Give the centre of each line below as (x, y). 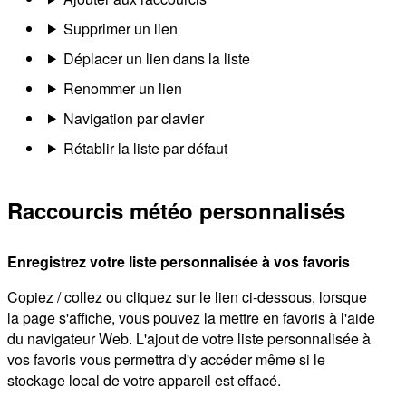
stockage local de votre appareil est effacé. (144, 381)
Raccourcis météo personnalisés (176, 211)
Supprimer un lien (120, 28)
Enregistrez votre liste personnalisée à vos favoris (179, 262)
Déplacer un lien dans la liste (156, 58)
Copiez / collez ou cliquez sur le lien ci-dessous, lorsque (187, 297)
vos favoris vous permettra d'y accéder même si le (166, 360)
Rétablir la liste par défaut (145, 148)
